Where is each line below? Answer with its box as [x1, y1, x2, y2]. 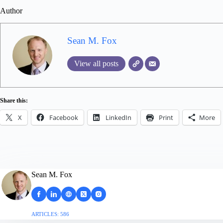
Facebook [49, 112, 78, 122]
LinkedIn [106, 112, 131, 122]
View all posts [74, 59, 118, 68]
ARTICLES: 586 [31, 211, 69, 217]
